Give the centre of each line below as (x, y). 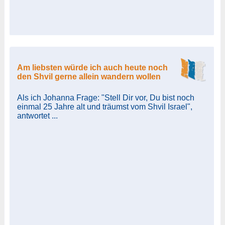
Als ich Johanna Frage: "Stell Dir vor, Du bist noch (105, 97)
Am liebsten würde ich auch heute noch (92, 67)
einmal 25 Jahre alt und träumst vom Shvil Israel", (104, 106)
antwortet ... (37, 116)
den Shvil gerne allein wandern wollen (89, 76)
